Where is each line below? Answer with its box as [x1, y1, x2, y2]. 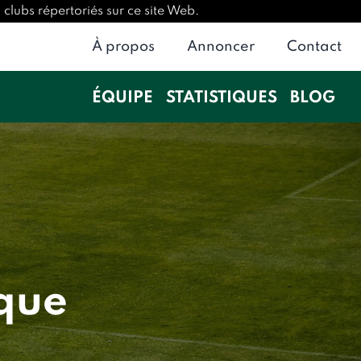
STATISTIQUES [165, 90, 277, 106]
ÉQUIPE [91, 90, 153, 106]
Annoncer [187, 39, 255, 54]
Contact [287, 39, 342, 54]
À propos [92, 39, 155, 54]
